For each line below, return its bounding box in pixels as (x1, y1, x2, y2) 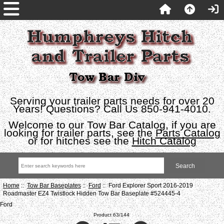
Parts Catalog (155, 127, 220, 138)
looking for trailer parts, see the (3, 127, 155, 138)
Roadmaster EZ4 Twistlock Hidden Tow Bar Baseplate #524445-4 (2, 189, 180, 196)
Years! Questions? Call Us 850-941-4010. (13, 103, 211, 114)
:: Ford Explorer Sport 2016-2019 (100, 181, 193, 188)
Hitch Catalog (131, 135, 196, 146)
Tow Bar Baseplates (26, 181, 81, 188)
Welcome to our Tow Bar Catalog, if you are (8, 119, 216, 130)
